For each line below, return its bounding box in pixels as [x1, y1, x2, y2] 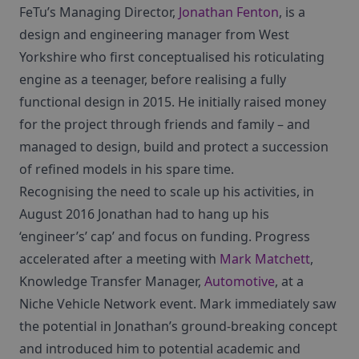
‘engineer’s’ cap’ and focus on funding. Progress [19, 227, 310, 245]
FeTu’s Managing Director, [19, 2, 179, 21]
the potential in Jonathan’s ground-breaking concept [19, 317, 337, 335]
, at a [275, 272, 304, 290]
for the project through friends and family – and [19, 115, 310, 133]
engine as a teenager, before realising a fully [19, 70, 286, 88]
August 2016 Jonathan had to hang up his [19, 204, 269, 223]
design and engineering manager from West [19, 25, 289, 43]
